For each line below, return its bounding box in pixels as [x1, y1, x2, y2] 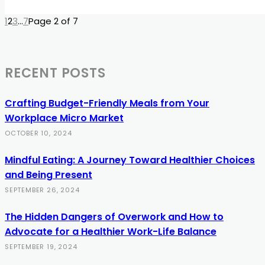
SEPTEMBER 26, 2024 [5, 185, 80, 195]
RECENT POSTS [5, 64, 106, 83]
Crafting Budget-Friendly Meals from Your [5, 96, 209, 110]
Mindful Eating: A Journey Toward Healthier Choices [5, 153, 255, 167]
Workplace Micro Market [5, 111, 124, 125]
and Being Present [5, 167, 92, 182]
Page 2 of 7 [28, 15, 78, 28]
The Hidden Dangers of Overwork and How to [5, 209, 224, 224]
